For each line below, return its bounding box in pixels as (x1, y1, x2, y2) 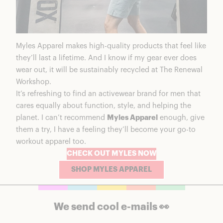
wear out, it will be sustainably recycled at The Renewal (16, 66, 203, 74)
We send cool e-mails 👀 (54, 202, 169, 213)
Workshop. (16, 78, 51, 86)
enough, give (158, 114, 205, 122)
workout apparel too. (16, 138, 86, 146)
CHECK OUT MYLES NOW (66, 150, 156, 158)
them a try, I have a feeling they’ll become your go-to (16, 126, 196, 134)
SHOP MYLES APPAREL (71, 166, 152, 174)
